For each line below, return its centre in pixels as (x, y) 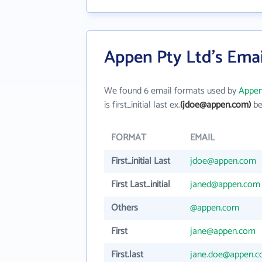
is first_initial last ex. (142, 105)
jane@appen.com (223, 231)
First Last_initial (141, 185)
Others (125, 208)
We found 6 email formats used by (171, 91)
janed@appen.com (225, 185)
